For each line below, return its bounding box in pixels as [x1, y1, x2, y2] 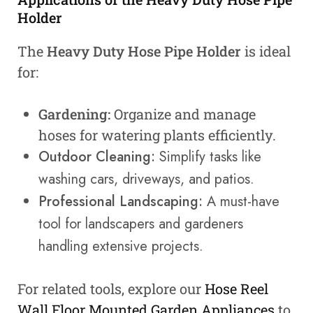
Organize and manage [110, 104, 256, 123]
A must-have [203, 191, 279, 212]
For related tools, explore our [17, 279, 205, 298]
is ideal [241, 41, 291, 60]
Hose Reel [205, 279, 268, 298]
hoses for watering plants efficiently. [38, 125, 276, 144]
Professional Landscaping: [38, 191, 203, 212]
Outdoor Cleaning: [38, 146, 155, 167]
